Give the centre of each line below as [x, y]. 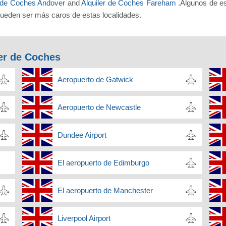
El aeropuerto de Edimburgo [103, 163]
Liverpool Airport [84, 218]
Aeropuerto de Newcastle [99, 107]
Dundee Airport [82, 135]
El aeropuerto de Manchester [105, 191]
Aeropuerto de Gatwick [95, 80]
